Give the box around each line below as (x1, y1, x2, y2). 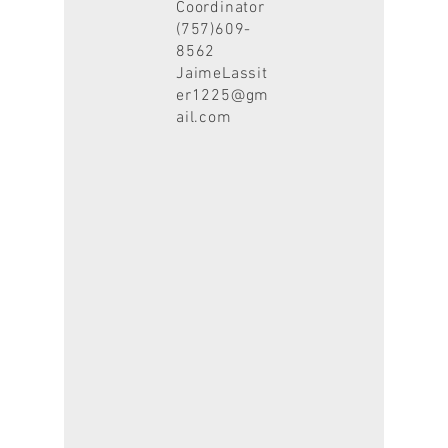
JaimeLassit (176, 64, 268, 84)
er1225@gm (176, 86, 270, 106)
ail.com (176, 108, 232, 128)
